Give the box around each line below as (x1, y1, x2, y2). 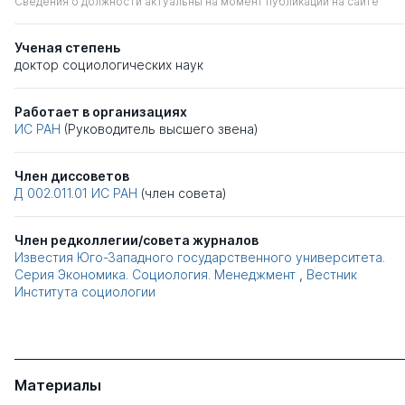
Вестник (306, 266, 357, 282)
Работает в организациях (14, 103, 187, 119)
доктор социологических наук (14, 56, 203, 72)
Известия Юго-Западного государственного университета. (14, 249, 385, 265)
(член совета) (141, 184, 227, 201)
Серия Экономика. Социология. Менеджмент (14, 266, 296, 282)
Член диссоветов (14, 167, 129, 184)
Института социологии (14, 283, 155, 299)
